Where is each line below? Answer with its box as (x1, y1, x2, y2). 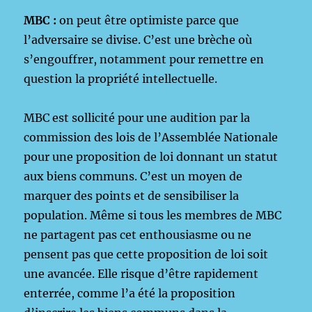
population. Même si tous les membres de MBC (24, 208, 282, 222)
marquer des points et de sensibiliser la (24, 189, 240, 203)
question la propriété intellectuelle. (24, 72, 218, 86)
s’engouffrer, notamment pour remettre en (24, 52, 265, 66)
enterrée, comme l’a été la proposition (24, 286, 236, 300)
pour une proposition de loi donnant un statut (24, 150, 279, 164)
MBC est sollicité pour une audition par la (24, 111, 251, 125)
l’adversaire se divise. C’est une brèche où (24, 33, 253, 47)
